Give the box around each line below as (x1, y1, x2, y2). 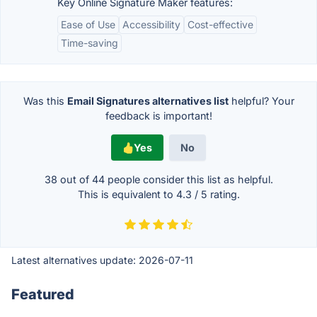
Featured (11, 286, 74, 303)
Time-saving (61, 37, 118, 49)
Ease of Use (61, 18, 115, 30)
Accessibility (122, 18, 180, 30)
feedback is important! (105, 110, 212, 122)
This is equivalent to (77, 188, 176, 200)
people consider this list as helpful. (104, 173, 273, 185)
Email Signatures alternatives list (67, 95, 229, 107)
